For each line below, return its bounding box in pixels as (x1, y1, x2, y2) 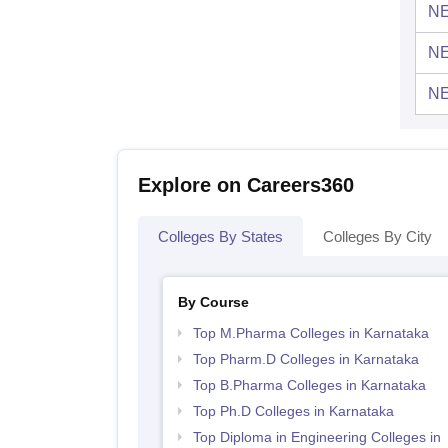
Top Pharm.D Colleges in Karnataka (192, 350, 419, 367)
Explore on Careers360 (138, 173, 354, 196)
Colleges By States (158, 227, 283, 245)
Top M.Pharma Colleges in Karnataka (192, 324, 429, 341)
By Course (177, 293, 249, 310)
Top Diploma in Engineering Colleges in (192, 428, 441, 445)
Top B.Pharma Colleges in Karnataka (192, 376, 426, 393)
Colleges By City (323, 227, 432, 245)
